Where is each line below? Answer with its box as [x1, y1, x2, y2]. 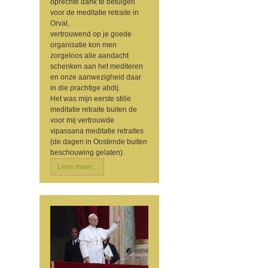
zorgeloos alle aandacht [50, 51, 129, 60]
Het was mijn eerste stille [50, 95, 131, 103]
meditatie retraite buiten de [50, 105, 137, 114]
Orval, [50, 19, 69, 28]
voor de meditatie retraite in [50, 8, 139, 17]
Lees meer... [57, 163, 97, 172]
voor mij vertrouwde [50, 116, 114, 125]
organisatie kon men [50, 41, 117, 50]
